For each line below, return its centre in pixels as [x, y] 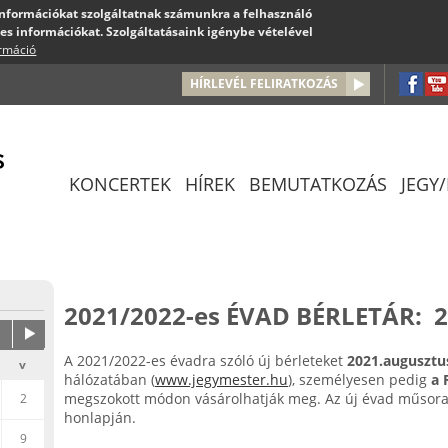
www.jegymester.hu [221, 379]
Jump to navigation [224, 74]
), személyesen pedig [357, 379]
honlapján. [100, 417]
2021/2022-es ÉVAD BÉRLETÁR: [243, 315]
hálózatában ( [109, 379]
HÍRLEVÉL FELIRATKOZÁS [264, 83]
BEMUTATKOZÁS [318, 184]
